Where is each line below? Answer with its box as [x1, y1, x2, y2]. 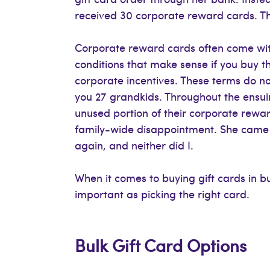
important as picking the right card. [75, 186, 250, 202]
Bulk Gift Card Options [75, 233, 247, 257]
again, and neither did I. [75, 137, 194, 153]
